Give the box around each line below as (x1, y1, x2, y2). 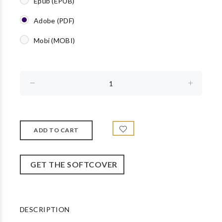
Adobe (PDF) (34, 16, 75, 25)
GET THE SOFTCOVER (27, 160, 117, 169)
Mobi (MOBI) (34, 36, 75, 45)
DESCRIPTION (20, 205, 70, 214)
